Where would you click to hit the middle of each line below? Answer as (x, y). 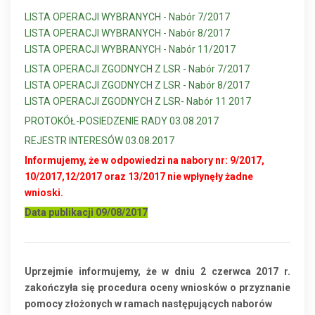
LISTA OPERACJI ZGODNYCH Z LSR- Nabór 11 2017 (138, 102)
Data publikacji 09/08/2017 (86, 213)
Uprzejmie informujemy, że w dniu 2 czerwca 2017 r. (157, 272)
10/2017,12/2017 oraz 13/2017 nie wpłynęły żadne (139, 177)
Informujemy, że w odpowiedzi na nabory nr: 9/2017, (144, 161)
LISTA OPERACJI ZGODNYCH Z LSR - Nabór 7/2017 (137, 69)
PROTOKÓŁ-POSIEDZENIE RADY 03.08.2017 (122, 121)
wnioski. (44, 193)
